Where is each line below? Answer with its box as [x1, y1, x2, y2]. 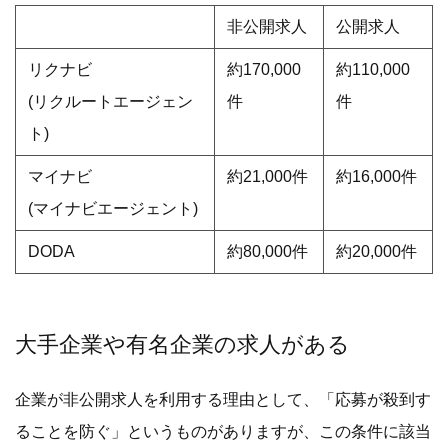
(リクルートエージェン [27, 92, 193, 110]
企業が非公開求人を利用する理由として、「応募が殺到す [15, 390, 431, 408]
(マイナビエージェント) [27, 199, 198, 217]
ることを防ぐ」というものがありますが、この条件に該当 [15, 422, 431, 440]
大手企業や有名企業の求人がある [15, 331, 350, 357]
